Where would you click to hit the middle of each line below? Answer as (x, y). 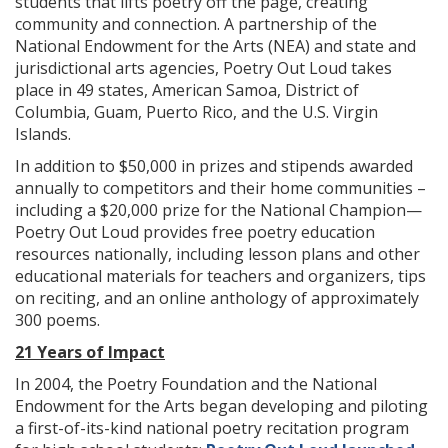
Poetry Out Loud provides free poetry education (195, 232)
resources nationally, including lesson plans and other (217, 254)
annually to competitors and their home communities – (220, 188)
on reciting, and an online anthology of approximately (217, 298)
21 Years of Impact (90, 352)
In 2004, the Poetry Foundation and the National (196, 384)
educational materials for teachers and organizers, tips (220, 276)
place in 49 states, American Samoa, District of (187, 90)
